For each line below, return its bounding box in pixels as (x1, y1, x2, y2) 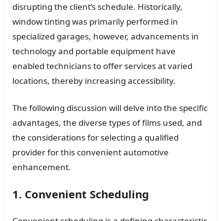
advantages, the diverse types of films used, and (12, 116, 202, 128)
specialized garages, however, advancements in (12, 30, 199, 42)
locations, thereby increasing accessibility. (12, 74, 176, 86)
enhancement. (12, 161, 71, 173)
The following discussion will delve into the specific (12, 102, 208, 113)
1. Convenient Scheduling (12, 186, 149, 201)
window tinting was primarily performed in (12, 15, 178, 27)
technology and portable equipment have (12, 45, 176, 57)
